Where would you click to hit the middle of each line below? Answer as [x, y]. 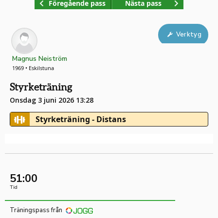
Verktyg [189, 35]
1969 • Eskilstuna [33, 68]
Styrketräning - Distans [81, 119]
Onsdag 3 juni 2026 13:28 [52, 100]
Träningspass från [36, 210]
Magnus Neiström [40, 59]
